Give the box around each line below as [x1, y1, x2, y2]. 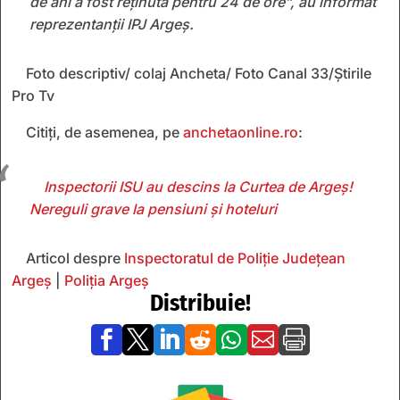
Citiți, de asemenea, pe [26, 122, 179, 141]
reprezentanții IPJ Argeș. [29, 14, 194, 33]
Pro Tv [12, 86, 54, 104]
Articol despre [26, 248, 124, 267]
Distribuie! [149, 288, 251, 317]
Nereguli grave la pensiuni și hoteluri [29, 199, 277, 218]
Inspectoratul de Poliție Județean [124, 248, 346, 267]
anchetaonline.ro [179, 122, 298, 141]
